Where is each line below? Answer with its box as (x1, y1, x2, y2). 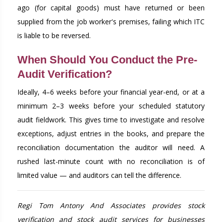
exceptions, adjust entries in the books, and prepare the (17, 128, 205, 138)
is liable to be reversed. (17, 30, 91, 40)
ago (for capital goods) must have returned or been (17, 2, 205, 12)
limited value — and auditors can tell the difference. (17, 170, 181, 180)
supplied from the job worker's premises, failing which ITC (17, 16, 205, 26)
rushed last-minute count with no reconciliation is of (17, 156, 205, 166)
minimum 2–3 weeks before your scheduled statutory (17, 101, 205, 111)
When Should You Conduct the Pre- (17, 53, 197, 66)
